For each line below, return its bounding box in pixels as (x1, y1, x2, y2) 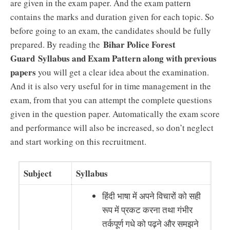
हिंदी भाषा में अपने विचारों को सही (102, 189, 201, 202)
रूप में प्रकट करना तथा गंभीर (102, 203, 193, 216)
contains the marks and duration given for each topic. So (10, 11, 214, 23)
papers (10, 66, 36, 79)
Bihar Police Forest (103, 38, 176, 51)
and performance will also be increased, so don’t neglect (10, 122, 214, 133)
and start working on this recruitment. (10, 136, 146, 147)
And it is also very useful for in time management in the (10, 80, 211, 92)
